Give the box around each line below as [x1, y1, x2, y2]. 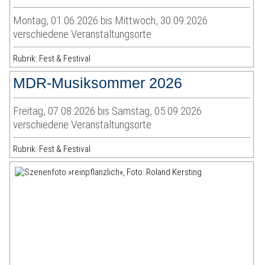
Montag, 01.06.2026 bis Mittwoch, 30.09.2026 [13, 14, 208, 28]
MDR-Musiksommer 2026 [13, 75, 183, 92]
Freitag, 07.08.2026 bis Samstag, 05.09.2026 [13, 104, 202, 118]
